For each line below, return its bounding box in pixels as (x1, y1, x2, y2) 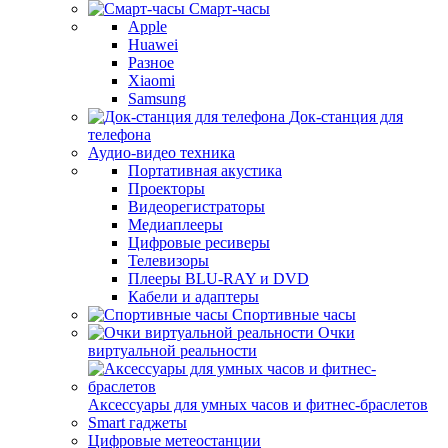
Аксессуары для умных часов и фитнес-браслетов (88, 396, 428, 413)
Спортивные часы (232, 306, 356, 323)
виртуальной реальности (88, 342, 257, 359)
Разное (128, 54, 174, 71)
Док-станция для (289, 108, 403, 125)
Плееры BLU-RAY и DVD (128, 270, 309, 287)
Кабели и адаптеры (128, 288, 259, 305)
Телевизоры (128, 252, 209, 269)
